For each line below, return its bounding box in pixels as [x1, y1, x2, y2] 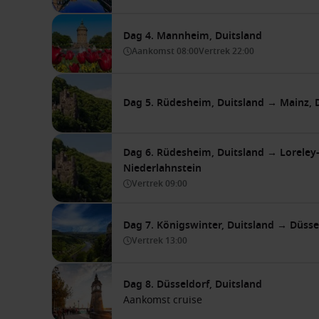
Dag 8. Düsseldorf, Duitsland [123, 276, 262, 292]
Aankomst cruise [123, 292, 202, 308]
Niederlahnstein [123, 160, 202, 176]
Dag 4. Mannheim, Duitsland [123, 28, 262, 43]
